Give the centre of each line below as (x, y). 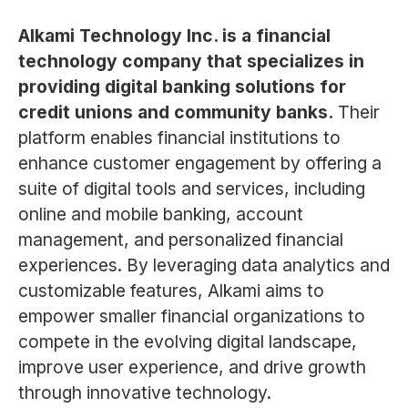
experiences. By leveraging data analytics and (204, 265)
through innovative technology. (144, 393)
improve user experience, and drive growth (192, 367)
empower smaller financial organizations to (191, 316)
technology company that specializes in (191, 61)
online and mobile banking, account (160, 214)
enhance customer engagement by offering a (199, 163)
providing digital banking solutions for (182, 87)
